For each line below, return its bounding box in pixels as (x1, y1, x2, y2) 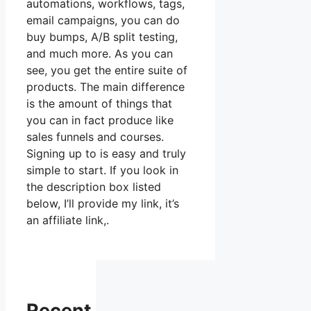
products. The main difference (26, 80, 185, 94)
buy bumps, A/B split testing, (26, 30, 178, 44)
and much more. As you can (26, 47, 173, 61)
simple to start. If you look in (26, 163, 178, 178)
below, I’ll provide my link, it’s (26, 196, 179, 211)
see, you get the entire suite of (26, 63, 187, 78)
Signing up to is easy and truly (26, 146, 186, 161)
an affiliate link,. (26, 213, 109, 228)
